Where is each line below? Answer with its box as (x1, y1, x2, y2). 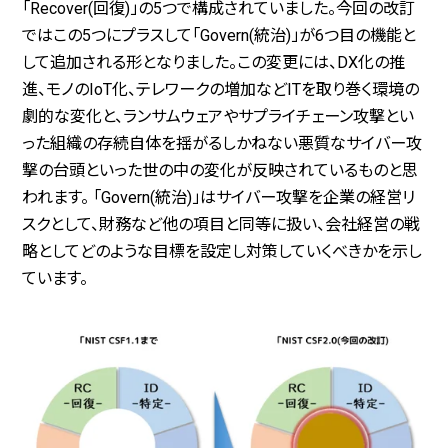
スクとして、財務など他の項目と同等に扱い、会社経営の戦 (22, 215, 421, 235)
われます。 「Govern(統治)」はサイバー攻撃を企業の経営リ (22, 188, 416, 208)
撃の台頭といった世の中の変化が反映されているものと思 (22, 161, 419, 181)
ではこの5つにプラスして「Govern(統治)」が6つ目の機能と (22, 26, 417, 46)
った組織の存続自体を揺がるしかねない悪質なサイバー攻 (22, 134, 423, 154)
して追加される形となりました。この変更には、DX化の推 (22, 53, 406, 73)
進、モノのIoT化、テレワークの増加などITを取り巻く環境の (22, 80, 420, 100)
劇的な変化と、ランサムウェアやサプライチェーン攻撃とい (22, 107, 415, 127)
